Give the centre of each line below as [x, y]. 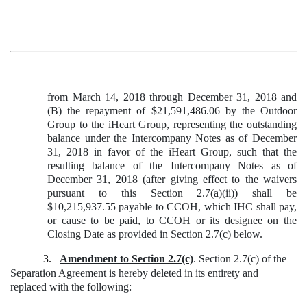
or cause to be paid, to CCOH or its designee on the [172, 220]
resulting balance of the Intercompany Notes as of [172, 165]
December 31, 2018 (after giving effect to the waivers [172, 179]
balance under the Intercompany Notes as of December [172, 138]
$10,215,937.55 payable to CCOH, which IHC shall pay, [172, 206]
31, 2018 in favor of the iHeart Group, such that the [172, 151]
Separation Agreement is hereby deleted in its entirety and [134, 273]
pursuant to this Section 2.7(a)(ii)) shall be [172, 193]
